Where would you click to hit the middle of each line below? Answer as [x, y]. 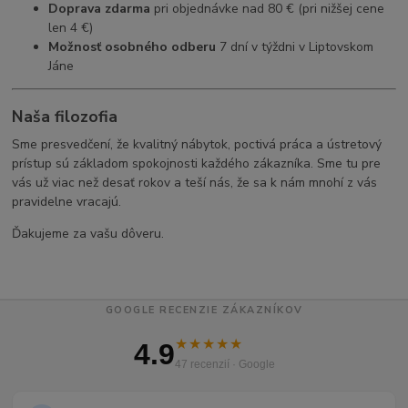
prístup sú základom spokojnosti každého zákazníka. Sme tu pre [197, 163]
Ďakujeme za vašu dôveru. [88, 233]
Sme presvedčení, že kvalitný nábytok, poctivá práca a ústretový [197, 144]
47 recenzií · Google [224, 364]
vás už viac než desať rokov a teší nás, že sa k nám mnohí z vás [195, 182]
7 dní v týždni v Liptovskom [295, 47]
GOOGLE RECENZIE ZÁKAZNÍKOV [204, 310]
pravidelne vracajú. [67, 201]
